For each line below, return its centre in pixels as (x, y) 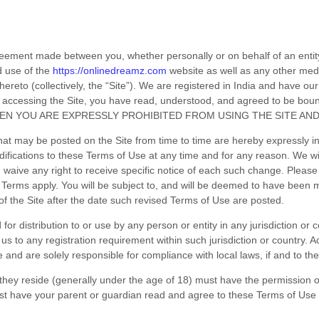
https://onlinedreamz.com (110, 70)
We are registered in (184, 85)
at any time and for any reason (218, 155)
